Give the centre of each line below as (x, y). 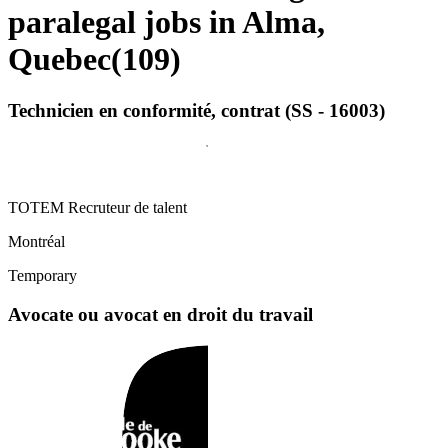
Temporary (42, 276)
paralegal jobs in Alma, (166, 22)
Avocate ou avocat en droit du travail (160, 315)
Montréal (36, 242)
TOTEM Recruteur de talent (97, 208)
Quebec (59, 59)
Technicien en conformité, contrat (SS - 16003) (196, 110)
